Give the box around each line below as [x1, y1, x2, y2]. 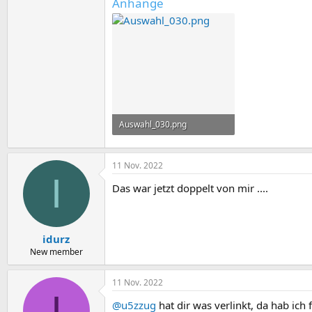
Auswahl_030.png [119, 118, 187, 131]
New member [29, 246, 83, 258]
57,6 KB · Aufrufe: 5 [119, 139, 193, 152]
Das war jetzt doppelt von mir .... [112, 180, 268, 195]
